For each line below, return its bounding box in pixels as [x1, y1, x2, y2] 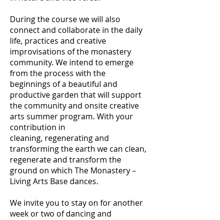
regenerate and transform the [10, 154, 121, 165]
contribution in [10, 122, 67, 133]
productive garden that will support [10, 89, 141, 100]
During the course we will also [10, 14, 120, 25]
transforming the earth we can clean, [10, 143, 146, 154]
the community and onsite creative [10, 100, 139, 111]
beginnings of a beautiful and [10, 79, 117, 89]
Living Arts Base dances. [10, 176, 98, 187]
